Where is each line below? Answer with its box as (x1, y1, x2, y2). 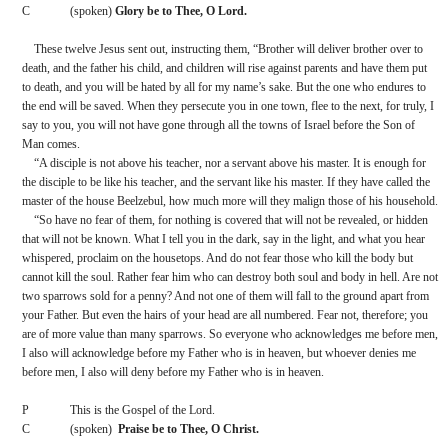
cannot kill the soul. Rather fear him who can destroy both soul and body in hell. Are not (22, 269, 438, 284)
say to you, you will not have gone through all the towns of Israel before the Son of (22, 117, 415, 132)
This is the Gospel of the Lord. (70, 402, 215, 417)
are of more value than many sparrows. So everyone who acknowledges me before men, (22, 326, 438, 341)
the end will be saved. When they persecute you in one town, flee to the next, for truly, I (22, 98, 434, 113)
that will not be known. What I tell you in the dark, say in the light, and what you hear (22, 231, 425, 246)
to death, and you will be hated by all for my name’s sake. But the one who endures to (22, 79, 426, 94)
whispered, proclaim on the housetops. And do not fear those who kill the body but (22, 250, 413, 265)
